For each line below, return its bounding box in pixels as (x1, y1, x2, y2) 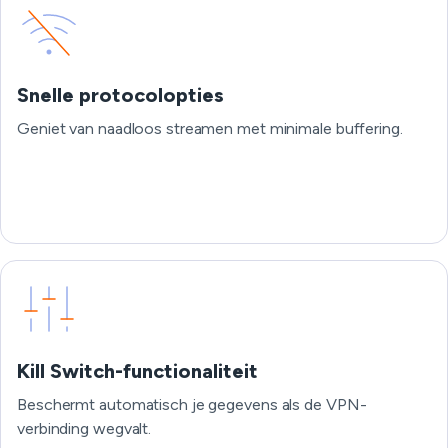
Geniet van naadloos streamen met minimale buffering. (17, 119, 403, 138)
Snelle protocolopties (17, 83, 224, 107)
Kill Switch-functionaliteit (17, 359, 258, 383)
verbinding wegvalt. (17, 419, 152, 438)
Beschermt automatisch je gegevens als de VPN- (17, 395, 367, 414)
